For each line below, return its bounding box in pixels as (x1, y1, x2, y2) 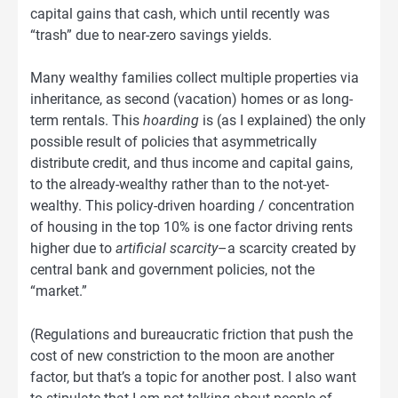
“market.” (30, 283, 87, 300)
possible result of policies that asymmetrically (30, 133, 317, 151)
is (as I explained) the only (199, 112, 366, 130)
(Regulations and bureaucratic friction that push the (30, 325, 353, 343)
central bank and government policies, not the (30, 261, 314, 279)
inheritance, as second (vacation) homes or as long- (30, 91, 353, 108)
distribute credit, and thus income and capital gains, (30, 155, 353, 172)
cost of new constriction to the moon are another (30, 346, 334, 364)
